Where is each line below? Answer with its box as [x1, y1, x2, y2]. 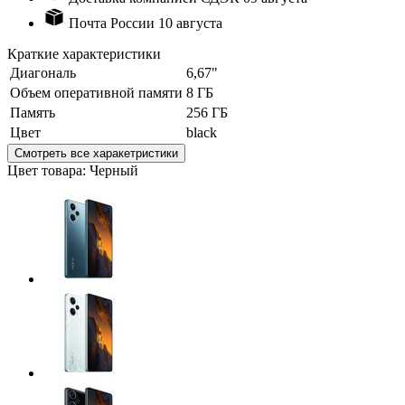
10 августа [158, 14, 222, 31]
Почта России [69, 14, 155, 31]
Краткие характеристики [7, 45, 161, 61]
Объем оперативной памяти [10, 84, 183, 100]
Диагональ [10, 64, 76, 80]
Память [10, 104, 55, 120]
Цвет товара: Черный [7, 162, 138, 178]
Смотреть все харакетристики [14, 146, 178, 160]
